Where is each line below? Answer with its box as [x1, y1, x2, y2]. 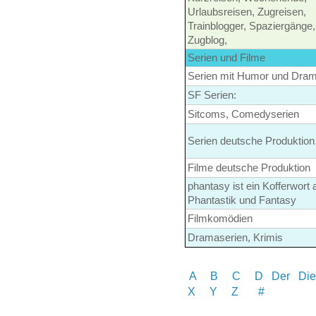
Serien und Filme [188, 52, 265, 64]
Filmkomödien [188, 213, 253, 225]
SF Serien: [188, 90, 236, 102]
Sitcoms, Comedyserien [188, 109, 299, 121]
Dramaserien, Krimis [188, 232, 283, 244]
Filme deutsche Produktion [188, 162, 310, 174]
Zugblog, [188, 35, 227, 47]
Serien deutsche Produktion [188, 135, 315, 147]
